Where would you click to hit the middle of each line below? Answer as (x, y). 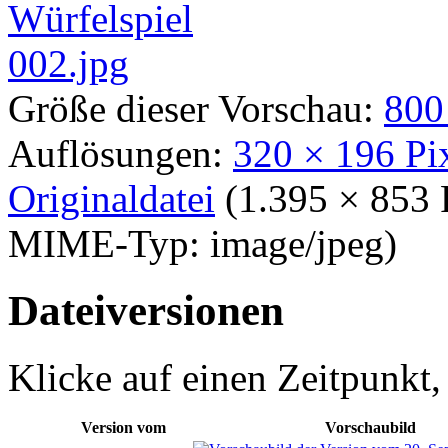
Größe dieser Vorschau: (196, 108)
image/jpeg (297, 243)
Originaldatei (111, 198)
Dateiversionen (146, 310)
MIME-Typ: (109, 243)
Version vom (123, 427)
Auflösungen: (120, 153)
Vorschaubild (370, 427)
